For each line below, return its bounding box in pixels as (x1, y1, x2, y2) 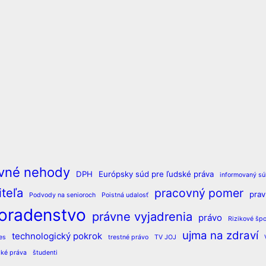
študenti (33, 248, 58, 256)
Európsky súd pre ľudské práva (99, 169, 214, 179)
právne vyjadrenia (92, 208, 192, 224)
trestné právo (108, 233, 148, 241)
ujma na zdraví (182, 228, 258, 242)
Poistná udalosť (102, 191, 148, 199)
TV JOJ (154, 233, 176, 241)
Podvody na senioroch (29, 191, 96, 199)
